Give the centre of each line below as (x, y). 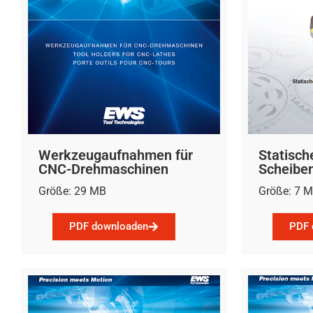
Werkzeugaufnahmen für (116, 155)
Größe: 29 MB (72, 191)
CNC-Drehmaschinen (103, 169)
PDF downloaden (109, 227)
